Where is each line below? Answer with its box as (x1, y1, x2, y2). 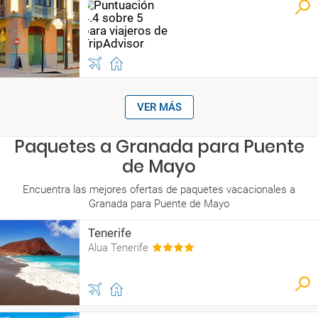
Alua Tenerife (88, 241, 148, 254)
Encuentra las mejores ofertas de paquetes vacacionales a (23, 183, 295, 196)
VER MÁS (136, 101, 182, 114)
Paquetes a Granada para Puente (13, 135, 305, 158)
